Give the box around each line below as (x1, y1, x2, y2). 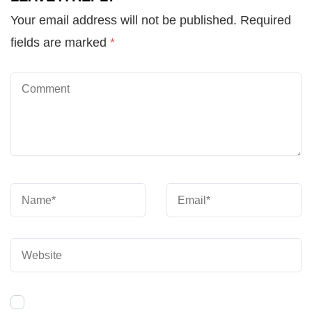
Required (240, 13, 291, 27)
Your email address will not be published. (10, 13, 237, 27)
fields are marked (10, 35, 110, 49)
